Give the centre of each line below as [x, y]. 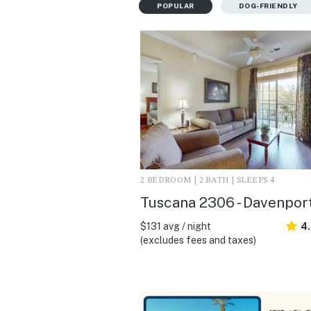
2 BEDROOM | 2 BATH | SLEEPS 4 [208, 180]
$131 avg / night [176, 226]
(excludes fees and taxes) [198, 240]
